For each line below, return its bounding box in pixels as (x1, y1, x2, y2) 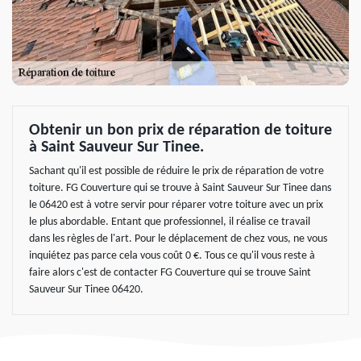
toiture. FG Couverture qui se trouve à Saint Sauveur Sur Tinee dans (29, 182, 331, 194)
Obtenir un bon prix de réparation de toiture (29, 122, 332, 139)
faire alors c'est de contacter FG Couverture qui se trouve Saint (29, 267, 311, 279)
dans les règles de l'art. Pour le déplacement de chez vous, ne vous (29, 233, 327, 245)
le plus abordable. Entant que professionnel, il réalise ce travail (29, 216, 310, 228)
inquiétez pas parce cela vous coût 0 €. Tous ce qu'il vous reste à (29, 250, 315, 262)
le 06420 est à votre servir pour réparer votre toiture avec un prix (29, 199, 323, 211)
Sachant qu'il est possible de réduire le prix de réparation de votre (29, 165, 324, 177)
